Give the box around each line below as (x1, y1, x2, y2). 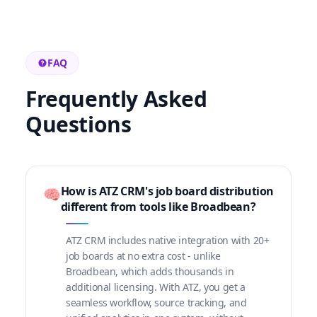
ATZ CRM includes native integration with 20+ (66, 234, 270, 248)
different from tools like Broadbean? (60, 199, 256, 215)
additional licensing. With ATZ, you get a (66, 280, 246, 294)
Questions (25, 110, 132, 139)
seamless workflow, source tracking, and (66, 296, 247, 310)
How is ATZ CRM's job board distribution (60, 183, 275, 200)
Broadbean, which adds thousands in (66, 265, 234, 279)
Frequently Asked (25, 84, 207, 114)
